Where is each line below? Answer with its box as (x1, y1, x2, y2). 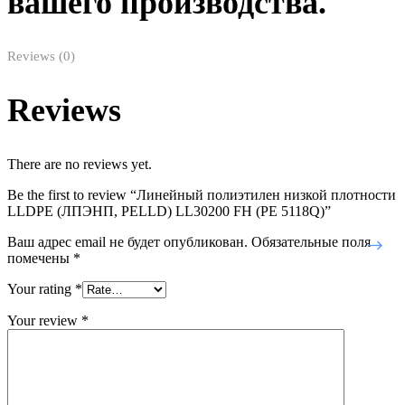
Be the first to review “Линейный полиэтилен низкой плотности (7, 186, 396, 202)
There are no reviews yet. (7, 155, 152, 172)
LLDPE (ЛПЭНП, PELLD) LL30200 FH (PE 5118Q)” (7, 202, 331, 219)
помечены (7, 250, 73, 266)
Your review (7, 312, 81, 328)
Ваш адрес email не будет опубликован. (7, 233, 248, 250)
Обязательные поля (251, 233, 371, 250)
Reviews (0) (7, 49, 75, 63)
